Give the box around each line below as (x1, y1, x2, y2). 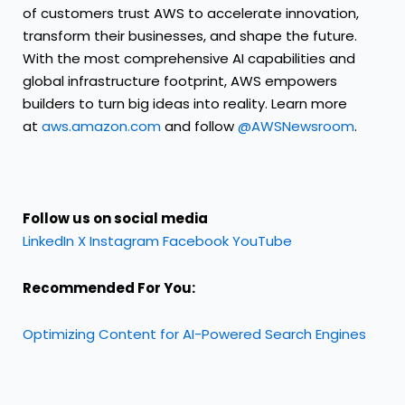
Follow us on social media (23, 209, 208, 229)
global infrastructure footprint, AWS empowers (23, 71, 337, 90)
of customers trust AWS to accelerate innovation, (23, 3, 359, 23)
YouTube (232, 231, 292, 251)
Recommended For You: (23, 278, 195, 297)
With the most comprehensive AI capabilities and (23, 48, 355, 68)
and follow (161, 116, 238, 136)
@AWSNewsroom (238, 116, 354, 136)
